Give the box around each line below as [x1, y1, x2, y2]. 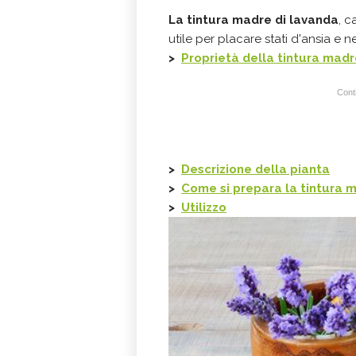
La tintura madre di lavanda [168, 13, 339, 27]
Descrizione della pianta [181, 162, 330, 176]
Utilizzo [181, 200, 226, 215]
